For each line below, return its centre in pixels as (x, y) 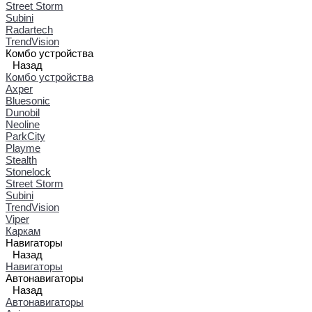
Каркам (23, 231)
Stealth (21, 159)
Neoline (23, 124)
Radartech (29, 29)
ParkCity (25, 136)
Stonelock (28, 171)
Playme (23, 148)
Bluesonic (28, 100)
